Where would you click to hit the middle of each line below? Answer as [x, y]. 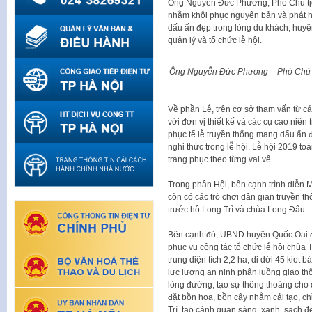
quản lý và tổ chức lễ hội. [214, 40]
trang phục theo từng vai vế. [220, 160]
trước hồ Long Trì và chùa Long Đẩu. [237, 210]
